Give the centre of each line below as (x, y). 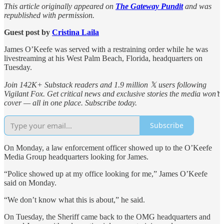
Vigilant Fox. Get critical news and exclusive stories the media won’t (112, 93)
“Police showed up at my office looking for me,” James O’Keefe (106, 173)
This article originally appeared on (59, 6)
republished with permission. (49, 15)
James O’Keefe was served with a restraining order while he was (106, 49)
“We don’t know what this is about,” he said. (74, 199)
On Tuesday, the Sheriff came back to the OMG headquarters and (107, 216)
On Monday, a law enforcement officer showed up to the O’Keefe (108, 147)
